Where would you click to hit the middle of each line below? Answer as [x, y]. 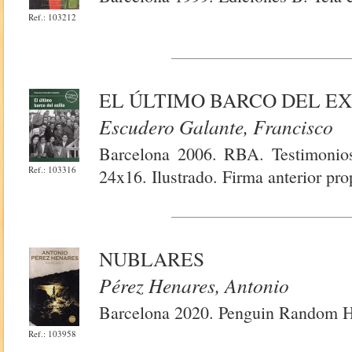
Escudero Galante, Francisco [216, 126]
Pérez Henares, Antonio [194, 285]
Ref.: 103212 [53, 17]
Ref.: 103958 [53, 334]
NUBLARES [152, 258]
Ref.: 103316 [53, 169]
